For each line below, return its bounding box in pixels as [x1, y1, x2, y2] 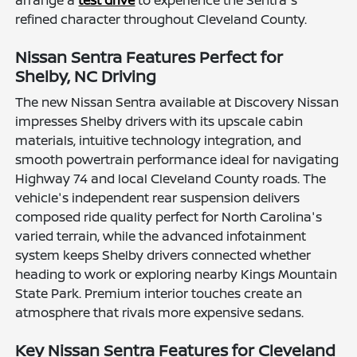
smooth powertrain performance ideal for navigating [15, 151, 339, 169]
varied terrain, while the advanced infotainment [15, 227, 307, 245]
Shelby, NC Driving [15, 65, 157, 88]
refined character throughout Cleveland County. [15, 10, 308, 29]
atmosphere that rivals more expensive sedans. [15, 304, 304, 322]
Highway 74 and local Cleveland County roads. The [15, 170, 327, 188]
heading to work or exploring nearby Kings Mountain [15, 265, 338, 284]
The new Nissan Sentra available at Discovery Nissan [15, 93, 339, 112]
